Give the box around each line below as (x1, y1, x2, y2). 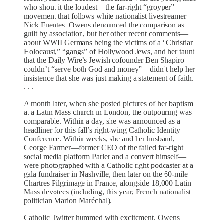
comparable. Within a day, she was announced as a (24, 116, 180, 125)
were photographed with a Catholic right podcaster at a (24, 161, 193, 169)
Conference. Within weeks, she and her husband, (24, 134, 175, 143)
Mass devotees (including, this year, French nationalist (24, 187, 191, 196)
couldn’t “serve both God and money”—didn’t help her (24, 64, 195, 73)
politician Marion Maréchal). (24, 196, 112, 205)
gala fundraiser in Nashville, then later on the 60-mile (24, 169, 188, 178)
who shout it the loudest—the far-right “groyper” (24, 2, 174, 11)
